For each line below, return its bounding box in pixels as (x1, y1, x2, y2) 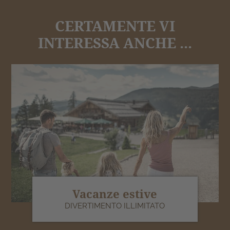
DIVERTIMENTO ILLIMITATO (65, 201, 165, 211)
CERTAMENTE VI (55, 15, 175, 35)
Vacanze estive (72, 186, 158, 202)
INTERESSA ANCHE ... (38, 32, 192, 52)
